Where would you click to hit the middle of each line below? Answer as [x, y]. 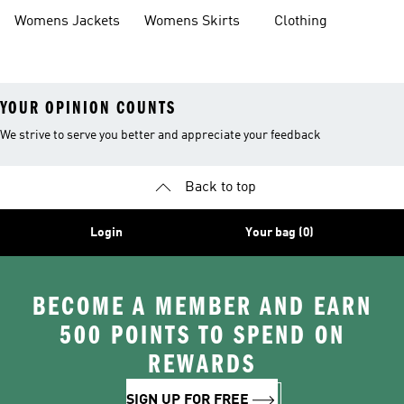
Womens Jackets [67, 22]
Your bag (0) [280, 233]
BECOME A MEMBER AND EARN [202, 307]
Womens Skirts [192, 22]
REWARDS [202, 364]
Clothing [301, 22]
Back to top [220, 188]
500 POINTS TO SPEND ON [202, 335]
